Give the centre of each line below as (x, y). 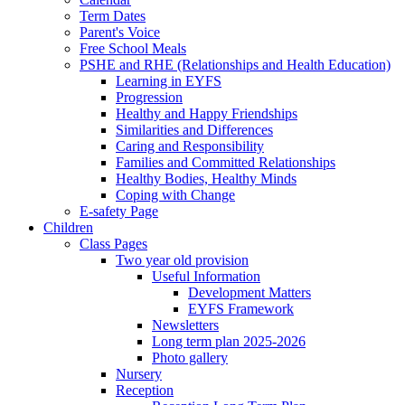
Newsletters (185, 325)
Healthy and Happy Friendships (207, 113)
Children (68, 227)
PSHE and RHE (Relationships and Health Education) (235, 64)
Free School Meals (133, 48)
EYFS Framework (241, 308)
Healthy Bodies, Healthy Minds (206, 178)
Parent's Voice (120, 32)
